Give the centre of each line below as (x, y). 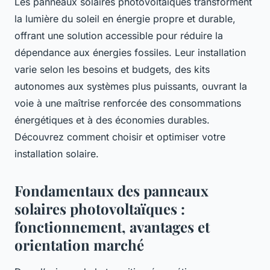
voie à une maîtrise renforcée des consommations (128, 103)
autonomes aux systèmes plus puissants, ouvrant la (131, 86)
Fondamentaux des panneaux (111, 190)
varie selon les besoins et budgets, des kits (112, 69)
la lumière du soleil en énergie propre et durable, (125, 18)
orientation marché (79, 244)
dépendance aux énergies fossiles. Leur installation (130, 52)
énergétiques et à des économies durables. (112, 120)
